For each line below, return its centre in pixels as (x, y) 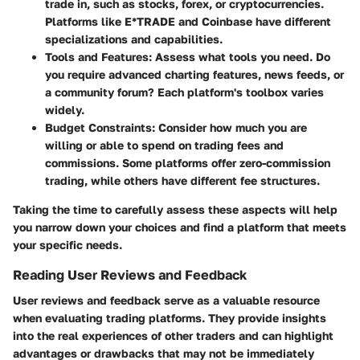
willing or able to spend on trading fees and (164, 145)
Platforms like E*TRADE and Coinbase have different (188, 22)
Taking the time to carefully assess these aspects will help (175, 210)
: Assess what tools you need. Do (239, 57)
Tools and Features (97, 57)
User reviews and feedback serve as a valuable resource (166, 301)
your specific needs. (67, 245)
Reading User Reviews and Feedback (130, 275)
